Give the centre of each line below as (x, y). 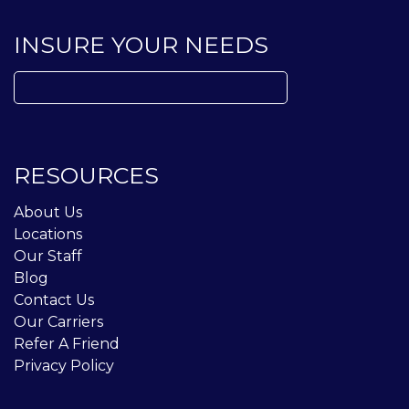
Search (39, 82)
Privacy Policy (64, 366)
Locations (48, 234)
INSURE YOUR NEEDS (141, 45)
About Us (48, 212)
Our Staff (48, 256)
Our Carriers (58, 322)
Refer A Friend (67, 344)
